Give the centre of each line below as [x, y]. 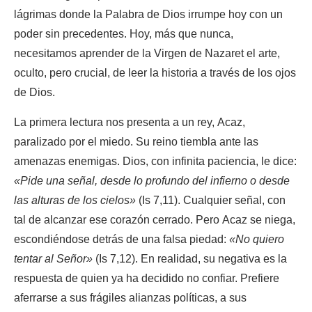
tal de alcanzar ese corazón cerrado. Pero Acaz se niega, [155, 220]
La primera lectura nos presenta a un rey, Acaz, [130, 122]
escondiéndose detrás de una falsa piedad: [122, 239]
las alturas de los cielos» [75, 200]
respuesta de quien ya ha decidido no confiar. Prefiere [147, 278]
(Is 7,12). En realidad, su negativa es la [190, 259]
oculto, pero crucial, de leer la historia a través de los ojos [155, 73]
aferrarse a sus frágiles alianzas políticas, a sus [130, 298]
